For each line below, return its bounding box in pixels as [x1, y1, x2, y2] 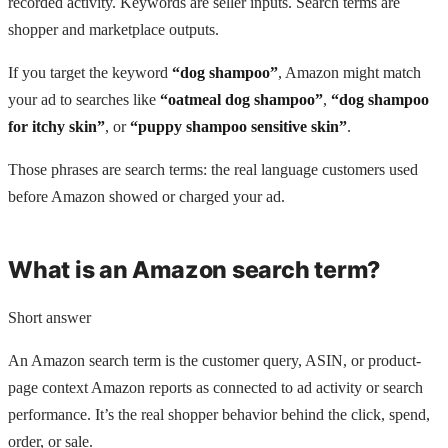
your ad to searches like [8, 91, 160, 109]
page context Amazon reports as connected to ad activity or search [8, 378, 423, 396]
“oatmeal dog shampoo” [160, 91, 323, 109]
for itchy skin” [8, 118, 105, 136]
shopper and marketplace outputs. [8, 21, 219, 39]
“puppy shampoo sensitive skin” [130, 118, 347, 136]
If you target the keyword [8, 64, 172, 82]
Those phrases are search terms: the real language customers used [8, 161, 418, 179]
